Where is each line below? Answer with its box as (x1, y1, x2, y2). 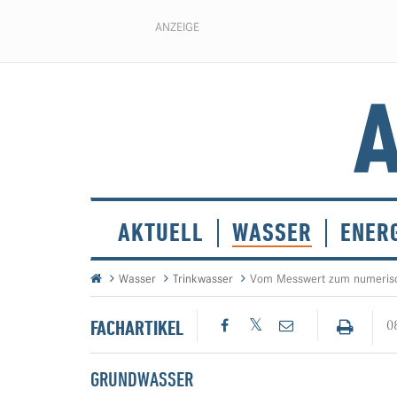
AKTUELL (118, 217, 204, 248)
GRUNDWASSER (90, 367, 193, 392)
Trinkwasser (173, 271, 233, 286)
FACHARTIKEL (90, 315, 183, 341)
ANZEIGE (155, 19, 199, 34)
